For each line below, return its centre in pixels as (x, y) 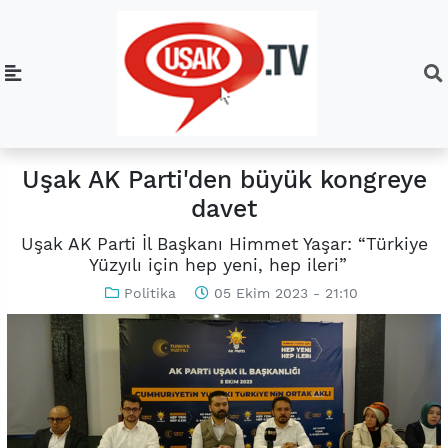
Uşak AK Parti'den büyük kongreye (224, 180)
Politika (149, 292)
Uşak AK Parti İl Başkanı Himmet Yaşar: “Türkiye (224, 243)
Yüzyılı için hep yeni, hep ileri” (224, 264)
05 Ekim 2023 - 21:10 (283, 292)
